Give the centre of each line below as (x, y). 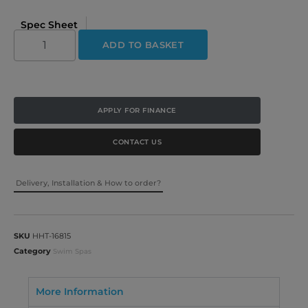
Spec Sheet (49, 24)
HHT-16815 (52, 235)
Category (32, 251)
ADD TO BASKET (143, 44)
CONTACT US (137, 142)
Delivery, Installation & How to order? (88, 183)
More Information (80, 291)
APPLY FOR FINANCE (137, 110)
